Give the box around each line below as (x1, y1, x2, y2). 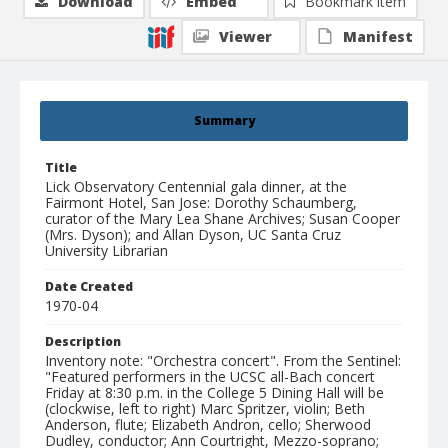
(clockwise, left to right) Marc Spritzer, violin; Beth (45, 399, 365, 419)
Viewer (219, 27, 272, 47)
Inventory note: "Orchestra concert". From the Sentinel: (45, 351, 401, 371)
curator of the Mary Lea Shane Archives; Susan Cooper (45, 209, 400, 229)
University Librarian (45, 241, 168, 261)
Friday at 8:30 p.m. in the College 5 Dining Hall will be (45, 383, 384, 403)
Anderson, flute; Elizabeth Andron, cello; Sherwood (45, 415, 371, 435)
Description (45, 333, 121, 351)
